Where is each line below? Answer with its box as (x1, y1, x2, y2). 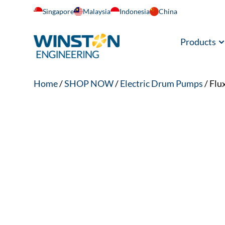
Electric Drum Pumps (120, 77, 203, 89)
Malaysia (83, 7, 111, 16)
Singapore (43, 7, 74, 16)
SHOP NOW (64, 77, 114, 89)
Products (180, 36, 216, 48)
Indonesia (120, 7, 150, 16)
